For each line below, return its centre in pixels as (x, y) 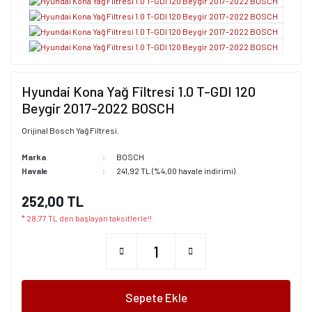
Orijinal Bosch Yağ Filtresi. (70, 130)
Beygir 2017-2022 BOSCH (98, 108)
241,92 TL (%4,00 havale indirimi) (175, 170)
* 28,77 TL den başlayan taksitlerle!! (87, 218)
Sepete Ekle (156, 298)
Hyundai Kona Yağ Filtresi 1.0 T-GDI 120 (139, 91)
